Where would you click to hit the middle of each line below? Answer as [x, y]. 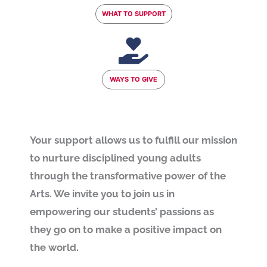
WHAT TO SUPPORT [133, 14]
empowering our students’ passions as [122, 211]
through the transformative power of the [128, 176]
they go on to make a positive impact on [126, 229]
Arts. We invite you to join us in [102, 193]
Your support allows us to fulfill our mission [133, 140]
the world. [55, 247]
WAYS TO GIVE [133, 80]
